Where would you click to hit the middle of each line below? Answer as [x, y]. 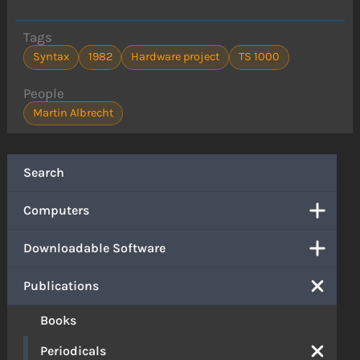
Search [44, 172]
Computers [57, 210]
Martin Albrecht [73, 113]
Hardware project [176, 57]
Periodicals [74, 350]
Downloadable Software [95, 247]
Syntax [51, 57]
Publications [61, 285]
